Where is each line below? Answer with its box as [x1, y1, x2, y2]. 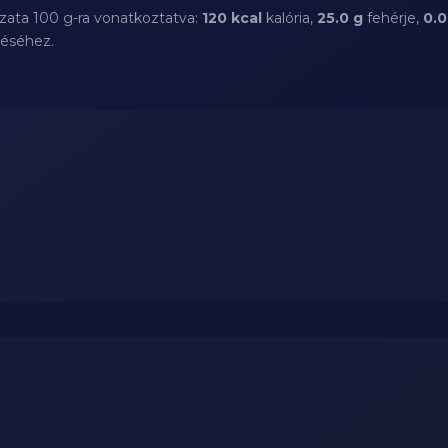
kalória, [262, 9, 317, 27]
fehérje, [363, 9, 423, 27]
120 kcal [202, 9, 262, 27]
